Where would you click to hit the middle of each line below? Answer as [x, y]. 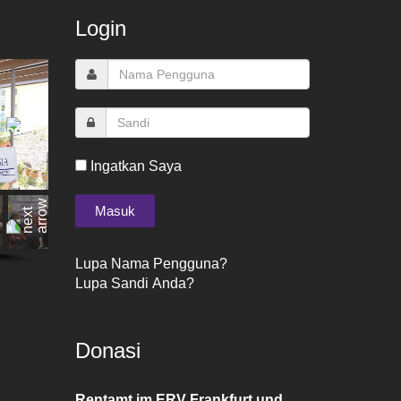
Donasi [107, 350]
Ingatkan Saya [134, 166]
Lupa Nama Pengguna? [151, 264]
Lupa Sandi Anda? [134, 283]
